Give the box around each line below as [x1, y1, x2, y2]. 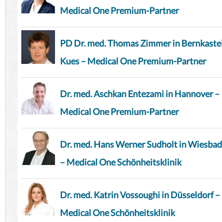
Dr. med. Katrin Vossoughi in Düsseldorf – [60, 189, 220, 201]
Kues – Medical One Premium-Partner [60, 55, 206, 67]
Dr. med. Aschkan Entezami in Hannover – [60, 88, 220, 100]
